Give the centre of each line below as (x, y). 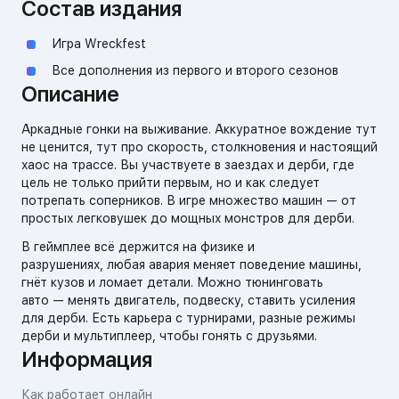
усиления (326, 300)
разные (279, 318)
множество (244, 200)
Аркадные (52, 129)
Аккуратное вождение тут (294, 129)
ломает (119, 282)
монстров (252, 218)
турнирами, (219, 318)
